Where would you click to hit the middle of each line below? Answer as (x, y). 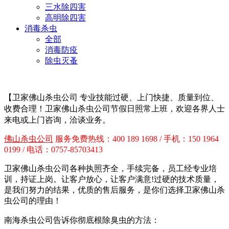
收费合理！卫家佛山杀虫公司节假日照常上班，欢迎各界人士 (114, 109)
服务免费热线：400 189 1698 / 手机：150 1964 (136, 139)
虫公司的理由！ (33, 201)
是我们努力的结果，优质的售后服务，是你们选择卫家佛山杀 (114, 190)
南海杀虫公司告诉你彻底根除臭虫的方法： (82, 220)
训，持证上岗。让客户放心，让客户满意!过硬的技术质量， (112, 179)
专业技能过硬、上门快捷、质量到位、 (149, 97)
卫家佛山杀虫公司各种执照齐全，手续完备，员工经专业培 (110, 168)
